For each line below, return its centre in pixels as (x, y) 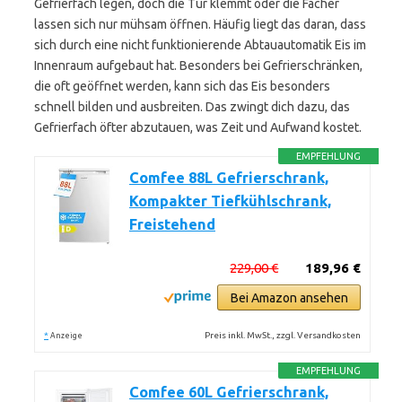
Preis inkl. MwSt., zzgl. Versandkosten (283, 335)
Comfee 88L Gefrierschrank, (229, 178)
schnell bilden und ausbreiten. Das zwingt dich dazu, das (192, 107)
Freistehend (172, 224)
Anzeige (66, 336)
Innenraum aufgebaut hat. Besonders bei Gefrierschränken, (198, 66)
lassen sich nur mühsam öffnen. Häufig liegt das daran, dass (200, 24)
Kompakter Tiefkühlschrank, (230, 201)
